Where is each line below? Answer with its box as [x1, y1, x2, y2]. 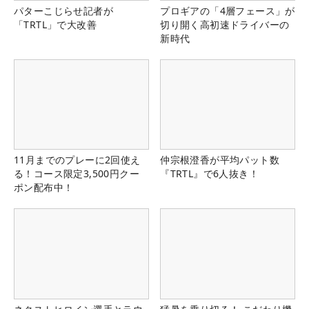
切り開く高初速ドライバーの [160, 18, 290, 32]
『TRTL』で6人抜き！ [160, 167, 259, 181]
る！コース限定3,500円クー [14, 167, 139, 181]
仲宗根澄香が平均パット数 [160, 153, 279, 167]
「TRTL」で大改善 [14, 18, 97, 32]
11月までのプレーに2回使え [14, 153, 141, 167]
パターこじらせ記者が [14, 4, 113, 18]
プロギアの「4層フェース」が [160, 4, 295, 18]
